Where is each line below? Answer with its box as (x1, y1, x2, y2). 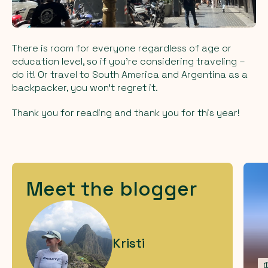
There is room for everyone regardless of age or (12, 41, 232, 54)
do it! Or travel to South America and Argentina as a (12, 68, 248, 81)
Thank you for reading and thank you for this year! (12, 106, 240, 119)
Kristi (112, 235, 145, 252)
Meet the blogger (26, 175, 197, 202)
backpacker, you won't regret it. (12, 81, 158, 94)
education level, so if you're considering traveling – (12, 54, 245, 68)
